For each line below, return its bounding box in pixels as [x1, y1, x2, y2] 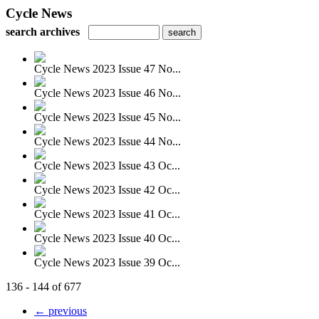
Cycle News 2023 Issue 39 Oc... [34, 256, 180, 268]
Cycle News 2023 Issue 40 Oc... [34, 232, 180, 244]
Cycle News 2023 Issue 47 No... [34, 63, 181, 75]
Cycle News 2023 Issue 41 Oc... [34, 208, 180, 220]
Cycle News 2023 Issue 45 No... [34, 111, 181, 123]
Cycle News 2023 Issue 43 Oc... [34, 159, 180, 172]
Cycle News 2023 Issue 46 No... [34, 87, 181, 99]
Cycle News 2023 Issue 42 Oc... [34, 184, 180, 196]
